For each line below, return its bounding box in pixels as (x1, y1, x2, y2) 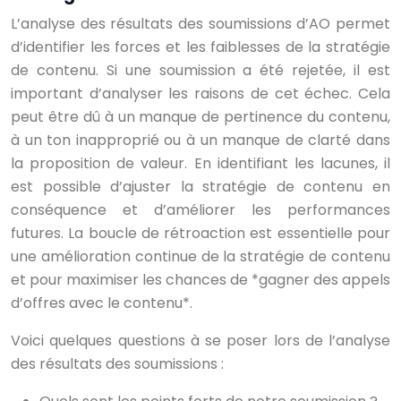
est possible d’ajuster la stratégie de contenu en (11, 176, 390, 197)
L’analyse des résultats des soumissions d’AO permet (11, 13, 390, 34)
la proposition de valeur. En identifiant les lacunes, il (11, 153, 390, 174)
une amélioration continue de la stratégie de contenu (11, 246, 390, 267)
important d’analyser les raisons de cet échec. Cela (11, 83, 390, 104)
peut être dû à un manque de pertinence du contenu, (11, 107, 390, 127)
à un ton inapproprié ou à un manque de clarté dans (11, 130, 390, 150)
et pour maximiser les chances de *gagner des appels (11, 269, 390, 290)
